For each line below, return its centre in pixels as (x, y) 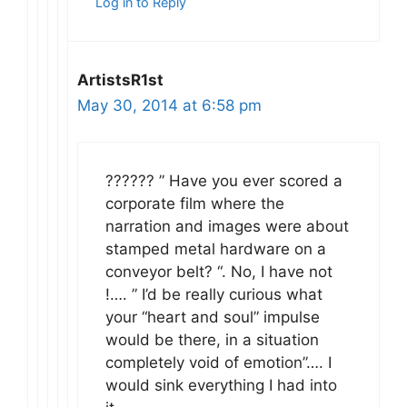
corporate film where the (195, 204)
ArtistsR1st (120, 79)
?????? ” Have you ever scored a (224, 181)
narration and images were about (227, 227)
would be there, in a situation (212, 340)
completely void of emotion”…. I (218, 363)
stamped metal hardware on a (216, 249)
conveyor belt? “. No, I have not (219, 272)
